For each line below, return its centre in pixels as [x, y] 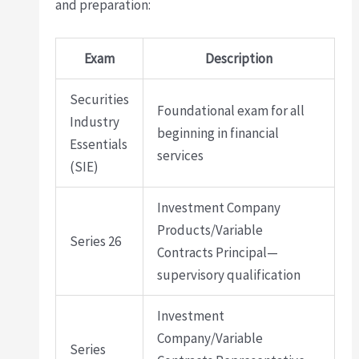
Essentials [99, 145]
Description [239, 59]
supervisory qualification [229, 275]
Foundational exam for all [231, 111]
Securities [100, 100]
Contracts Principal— [218, 253]
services [181, 156]
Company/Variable [210, 339]
